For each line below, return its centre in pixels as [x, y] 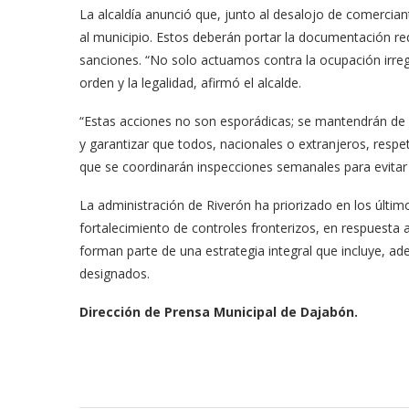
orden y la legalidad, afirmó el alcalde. [190, 83]
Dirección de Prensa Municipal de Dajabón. [219, 312]
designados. [115, 274]
